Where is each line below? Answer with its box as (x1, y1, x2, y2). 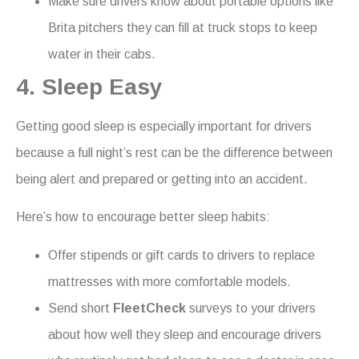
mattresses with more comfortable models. (48, 274, 291, 288)
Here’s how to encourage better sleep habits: (16, 210, 270, 224)
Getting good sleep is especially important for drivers (16, 119, 312, 134)
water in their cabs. (48, 47, 155, 62)
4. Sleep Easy (16, 75, 163, 100)
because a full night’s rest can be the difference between (16, 146, 333, 160)
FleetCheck (113, 301, 186, 315)
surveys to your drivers (186, 301, 316, 315)
